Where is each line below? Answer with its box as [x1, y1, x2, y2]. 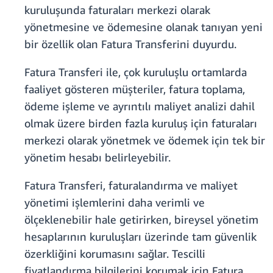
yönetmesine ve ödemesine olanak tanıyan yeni [24, 20, 263, 34]
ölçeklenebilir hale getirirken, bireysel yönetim [24, 213, 258, 227]
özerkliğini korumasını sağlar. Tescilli [24, 247, 205, 261]
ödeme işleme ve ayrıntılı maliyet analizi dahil [24, 99, 255, 113]
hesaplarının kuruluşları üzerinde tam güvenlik [24, 230, 257, 244]
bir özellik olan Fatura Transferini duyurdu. [24, 37, 236, 51]
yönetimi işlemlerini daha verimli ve [24, 196, 205, 210]
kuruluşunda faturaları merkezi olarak [24, 3, 210, 17]
